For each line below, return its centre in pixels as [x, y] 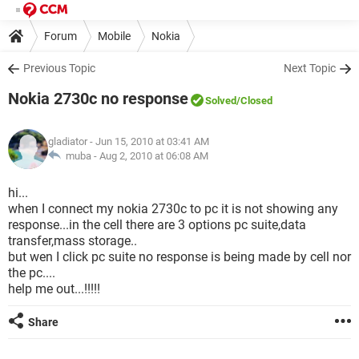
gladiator [68, 141]
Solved [221, 101]
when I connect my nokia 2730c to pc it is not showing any [173, 209]
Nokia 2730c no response [98, 99]
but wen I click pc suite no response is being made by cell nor [179, 257]
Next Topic [310, 68]
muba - [80, 156]
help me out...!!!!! [54, 289]
